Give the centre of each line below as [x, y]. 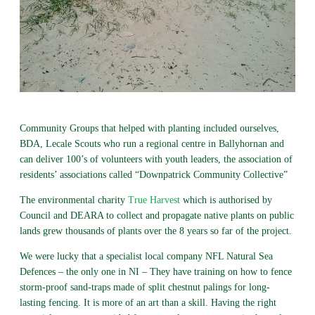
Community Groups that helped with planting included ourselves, [149, 129]
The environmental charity [73, 200]
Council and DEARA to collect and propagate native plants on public [156, 216]
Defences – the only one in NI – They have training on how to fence [155, 272]
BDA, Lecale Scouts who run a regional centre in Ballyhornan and [152, 144]
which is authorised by [226, 200]
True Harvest [154, 200]
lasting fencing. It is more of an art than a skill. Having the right [148, 303]
